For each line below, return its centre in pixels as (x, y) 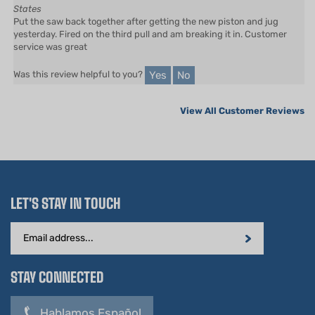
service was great (50, 26)
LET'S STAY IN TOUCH (66, 182)
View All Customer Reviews (242, 90)
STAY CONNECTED (57, 256)
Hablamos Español (91, 292)
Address (30, 221)
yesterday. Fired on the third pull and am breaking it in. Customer (150, 13)
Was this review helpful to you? (79, 54)
